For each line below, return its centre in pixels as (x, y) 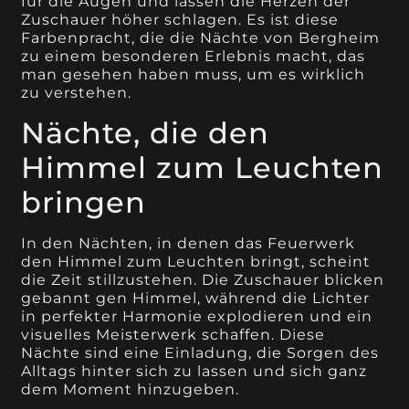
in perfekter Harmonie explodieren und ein (197, 316)
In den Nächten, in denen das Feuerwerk (189, 243)
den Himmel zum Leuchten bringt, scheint (196, 261)
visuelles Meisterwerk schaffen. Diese (173, 334)
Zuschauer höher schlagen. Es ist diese (180, 20)
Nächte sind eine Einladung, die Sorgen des (200, 352)
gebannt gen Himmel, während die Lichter (196, 298)
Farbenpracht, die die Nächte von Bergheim (201, 38)
